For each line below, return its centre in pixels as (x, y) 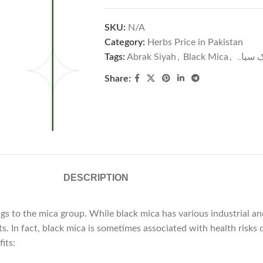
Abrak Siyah (151, 57)
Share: (117, 78)
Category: (124, 42)
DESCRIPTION (96, 177)
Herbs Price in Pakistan (195, 42)
